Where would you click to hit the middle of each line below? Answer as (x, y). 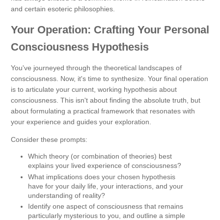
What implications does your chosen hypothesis (102, 177)
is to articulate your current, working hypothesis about (94, 90)
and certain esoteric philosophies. (63, 9)
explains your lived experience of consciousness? (105, 166)
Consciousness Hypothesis (80, 47)
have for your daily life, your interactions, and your (106, 186)
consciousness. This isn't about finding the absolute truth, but (106, 100)
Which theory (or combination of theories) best (100, 156)
